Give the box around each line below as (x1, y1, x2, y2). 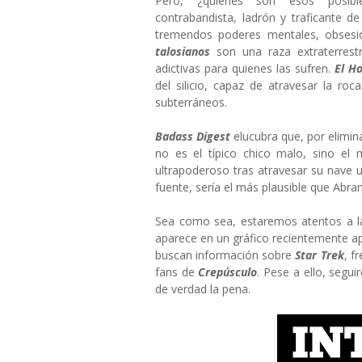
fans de (155, 264, 199, 280)
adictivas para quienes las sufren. (155, 61, 335, 76)
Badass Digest (155, 128, 230, 144)
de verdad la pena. (155, 281, 250, 297)
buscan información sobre (155, 247, 296, 263)
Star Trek (295, 247, 344, 263)
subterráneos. (155, 95, 227, 110)
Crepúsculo (198, 264, 258, 280)
